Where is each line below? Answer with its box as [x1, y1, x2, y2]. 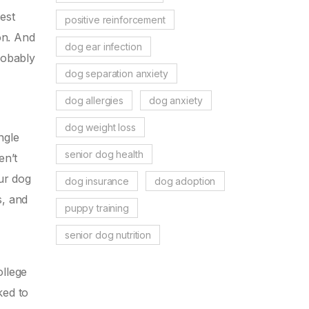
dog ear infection [64, 40, 142, 52]
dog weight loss [64, 121, 136, 133]
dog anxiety [149, 94, 203, 106]
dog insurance [64, 175, 129, 187]
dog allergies [64, 94, 123, 106]
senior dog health [64, 148, 143, 160]
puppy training [64, 201, 129, 214]
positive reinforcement [64, 13, 166, 26]
